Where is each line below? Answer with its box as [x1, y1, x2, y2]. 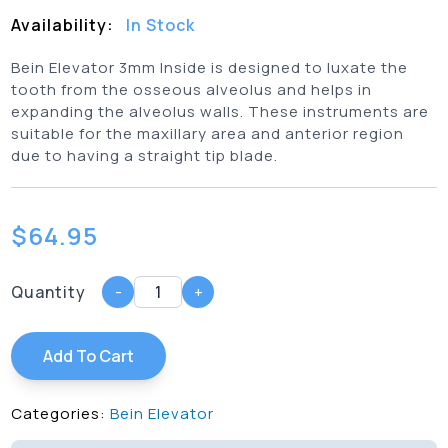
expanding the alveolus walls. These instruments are [11, 101, 430, 123]
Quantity [11, 281, 87, 304]
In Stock [126, 14, 196, 37]
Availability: [11, 14, 119, 37]
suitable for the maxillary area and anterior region [11, 123, 405, 145]
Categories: [11, 403, 107, 425]
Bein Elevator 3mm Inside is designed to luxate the [11, 57, 409, 79]
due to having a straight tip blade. [11, 145, 279, 167]
